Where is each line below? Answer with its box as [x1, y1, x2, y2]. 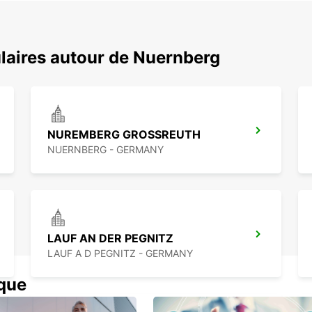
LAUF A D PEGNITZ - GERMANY [47, 247, 193, 260]
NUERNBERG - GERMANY [47, 143, 164, 156]
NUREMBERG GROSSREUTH [47, 127, 201, 142]
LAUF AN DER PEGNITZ [47, 231, 173, 246]
